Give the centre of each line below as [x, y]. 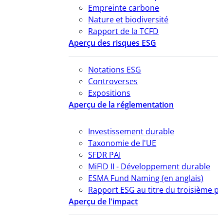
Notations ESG [115, 69]
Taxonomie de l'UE [122, 143]
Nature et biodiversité [128, 19]
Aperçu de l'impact [103, 201]
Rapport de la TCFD [124, 31]
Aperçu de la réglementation [121, 104]
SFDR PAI [105, 154]
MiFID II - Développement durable [149, 166]
